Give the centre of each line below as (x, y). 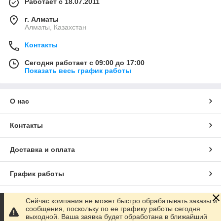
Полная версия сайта (47, 198)
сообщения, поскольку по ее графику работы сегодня (113, 209)
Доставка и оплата (42, 149)
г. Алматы (42, 19)
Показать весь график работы (78, 71)
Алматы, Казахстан (55, 27)
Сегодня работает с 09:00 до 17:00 (85, 63)
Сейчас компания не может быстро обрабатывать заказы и (121, 201)
